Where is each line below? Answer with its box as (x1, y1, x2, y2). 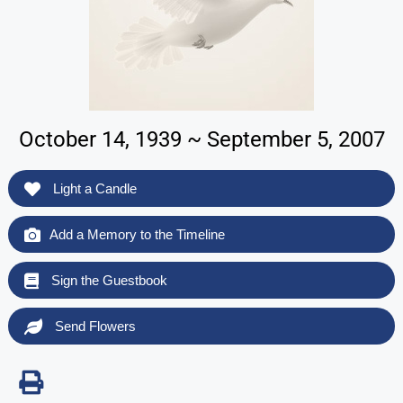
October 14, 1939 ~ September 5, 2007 (18, 126, 385, 152)
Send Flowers (50, 318, 136, 334)
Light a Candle (49, 180, 137, 196)
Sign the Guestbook (47, 272, 167, 288)
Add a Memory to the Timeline (49, 226, 225, 242)
